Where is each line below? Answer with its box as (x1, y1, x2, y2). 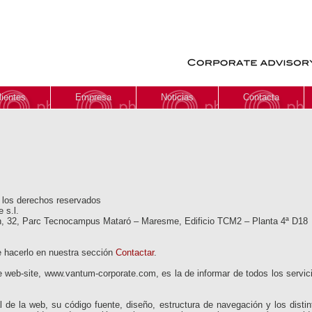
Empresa (75, 92, 111, 102)
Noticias (161, 92, 194, 102)
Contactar (116, 247, 154, 258)
